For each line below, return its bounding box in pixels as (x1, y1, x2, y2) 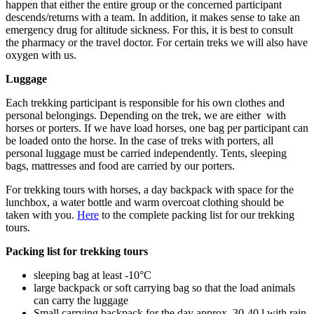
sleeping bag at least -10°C (34, 268, 151, 281)
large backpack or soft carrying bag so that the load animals (34, 281, 295, 294)
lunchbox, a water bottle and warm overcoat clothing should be (6, 196, 284, 208)
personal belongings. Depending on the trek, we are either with (6, 109, 286, 121)
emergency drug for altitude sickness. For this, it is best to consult (6, 23, 293, 36)
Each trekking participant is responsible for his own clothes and (6, 96, 285, 109)
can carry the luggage (34, 294, 128, 306)
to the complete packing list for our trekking (99, 208, 294, 221)
